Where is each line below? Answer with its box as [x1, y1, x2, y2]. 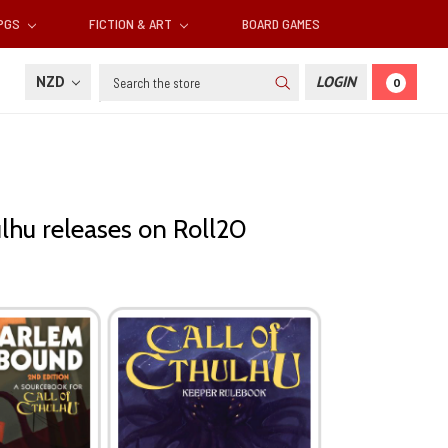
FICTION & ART [89, 15, 176, 33]
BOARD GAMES [241, 15, 320, 33]
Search [99, 65, 144, 85]
